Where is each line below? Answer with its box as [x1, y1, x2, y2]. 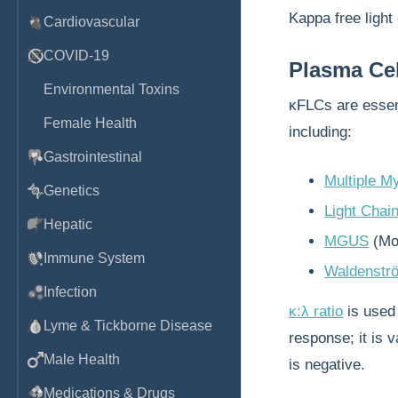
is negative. [289, 356, 366, 373]
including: [289, 123, 353, 140]
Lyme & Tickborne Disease [44, 318, 212, 333]
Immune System [44, 251, 145, 266]
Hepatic [44, 217, 92, 232]
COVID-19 [44, 48, 109, 63]
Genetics [44, 183, 99, 198]
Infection [44, 284, 97, 299]
